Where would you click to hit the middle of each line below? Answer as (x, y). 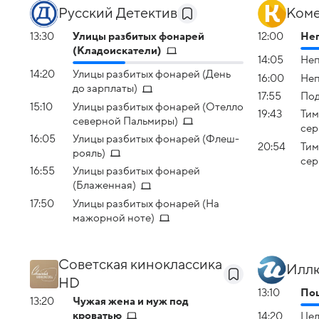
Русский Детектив (118, 13)
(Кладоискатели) (117, 50)
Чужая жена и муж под (131, 301)
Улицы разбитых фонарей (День (152, 74)
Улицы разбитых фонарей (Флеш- (156, 138)
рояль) (89, 153)
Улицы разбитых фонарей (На (146, 203)
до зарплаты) (105, 89)
